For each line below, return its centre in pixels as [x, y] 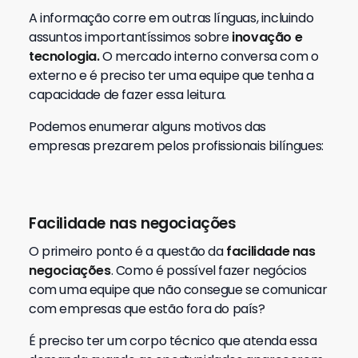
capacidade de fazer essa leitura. [127, 95]
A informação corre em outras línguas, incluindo [171, 18]
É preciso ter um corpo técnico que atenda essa [173, 341]
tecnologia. [64, 56]
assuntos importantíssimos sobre [129, 37]
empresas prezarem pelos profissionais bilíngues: [178, 146]
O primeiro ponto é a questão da [128, 251]
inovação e [266, 37]
